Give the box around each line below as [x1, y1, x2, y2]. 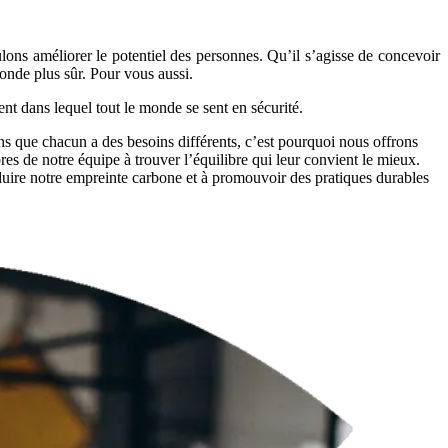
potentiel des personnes [111, 46, 259, 64]
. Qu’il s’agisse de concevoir [258, 46, 441, 64]
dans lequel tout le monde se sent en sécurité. [17, 98, 303, 116]
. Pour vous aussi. [82, 64, 193, 82]
